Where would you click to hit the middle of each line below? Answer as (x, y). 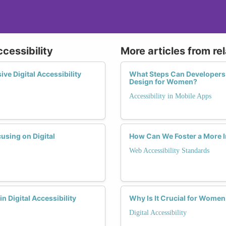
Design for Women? (163, 81)
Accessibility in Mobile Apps (170, 96)
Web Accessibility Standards (169, 150)
